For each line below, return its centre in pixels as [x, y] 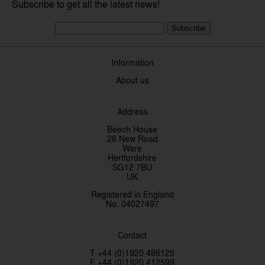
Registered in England [132, 194]
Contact [132, 235]
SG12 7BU [132, 167]
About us [132, 80]
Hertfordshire [132, 158]
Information [132, 62]
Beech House [132, 129]
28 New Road [132, 139]
